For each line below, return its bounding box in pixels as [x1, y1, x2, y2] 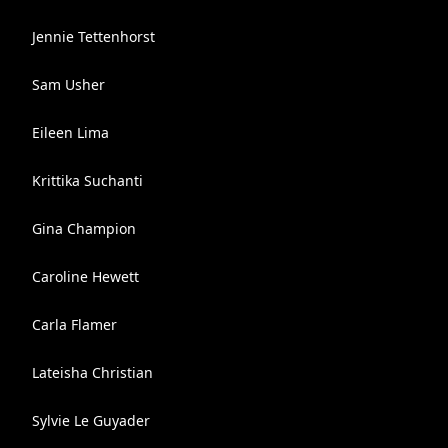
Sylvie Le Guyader [32, 411, 150, 430]
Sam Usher [32, 75, 105, 94]
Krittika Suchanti [32, 171, 143, 190]
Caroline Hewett [32, 267, 139, 286]
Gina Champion [32, 219, 136, 238]
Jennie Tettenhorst [32, 27, 155, 46]
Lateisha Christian [32, 363, 153, 382]
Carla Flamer [32, 315, 117, 334]
